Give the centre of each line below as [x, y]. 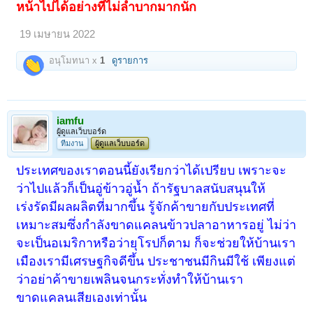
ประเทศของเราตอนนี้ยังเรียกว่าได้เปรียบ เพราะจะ [152, 170]
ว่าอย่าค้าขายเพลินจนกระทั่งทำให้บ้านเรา [130, 279]
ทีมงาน [72, 143]
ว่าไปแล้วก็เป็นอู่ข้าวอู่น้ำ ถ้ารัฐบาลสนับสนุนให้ [141, 188]
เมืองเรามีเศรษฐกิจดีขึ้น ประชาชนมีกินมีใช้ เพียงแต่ [156, 261]
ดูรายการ [130, 61]
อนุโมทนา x [73, 61]
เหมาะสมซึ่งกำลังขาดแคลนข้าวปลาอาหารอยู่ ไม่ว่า [156, 225]
